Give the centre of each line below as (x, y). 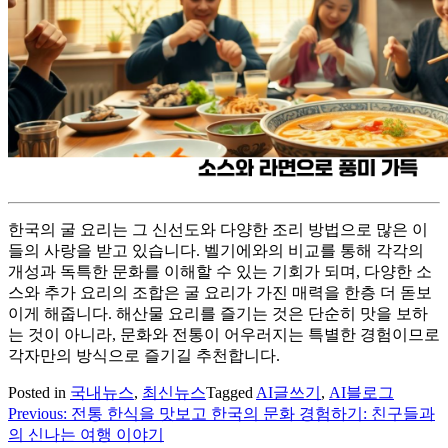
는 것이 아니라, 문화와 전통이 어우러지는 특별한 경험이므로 (224, 335)
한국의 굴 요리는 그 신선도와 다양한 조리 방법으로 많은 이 (218, 230)
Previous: (37, 414)
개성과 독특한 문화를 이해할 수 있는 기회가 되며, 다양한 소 (220, 272)
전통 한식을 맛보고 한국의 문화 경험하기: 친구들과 (253, 414)
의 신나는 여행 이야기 (86, 435)
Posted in (39, 393)
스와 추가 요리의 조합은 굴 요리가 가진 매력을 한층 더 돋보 (220, 293)
